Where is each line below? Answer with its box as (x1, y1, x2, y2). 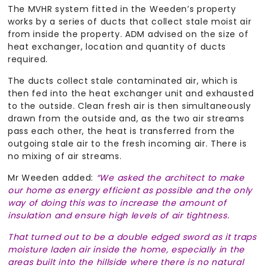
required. (7, 53, 48, 66)
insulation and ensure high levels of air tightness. (7, 209, 230, 222)
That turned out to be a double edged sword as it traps (7, 231, 257, 243)
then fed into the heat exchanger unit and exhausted (7, 87, 254, 100)
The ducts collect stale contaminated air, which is (7, 75, 238, 87)
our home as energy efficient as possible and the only (7, 184, 252, 197)
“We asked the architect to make (96, 172, 245, 184)
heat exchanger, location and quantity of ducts (7, 41, 227, 53)
